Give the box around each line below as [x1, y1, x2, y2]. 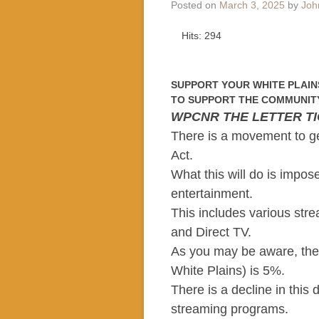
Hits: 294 [181, 29, 221, 41]
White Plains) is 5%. [170, 263, 285, 278]
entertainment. [170, 187, 253, 202]
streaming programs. [170, 302, 288, 317]
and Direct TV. [170, 225, 255, 240]
